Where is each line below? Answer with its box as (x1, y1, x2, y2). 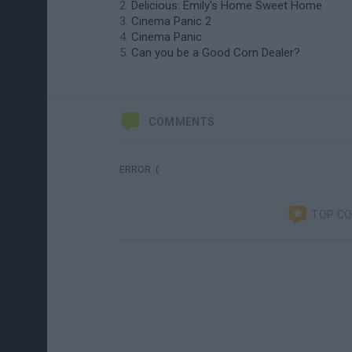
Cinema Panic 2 (131, 14, 211, 28)
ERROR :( (119, 164, 159, 175)
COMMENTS (148, 115, 215, 128)
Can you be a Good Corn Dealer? (131, 46, 300, 60)
